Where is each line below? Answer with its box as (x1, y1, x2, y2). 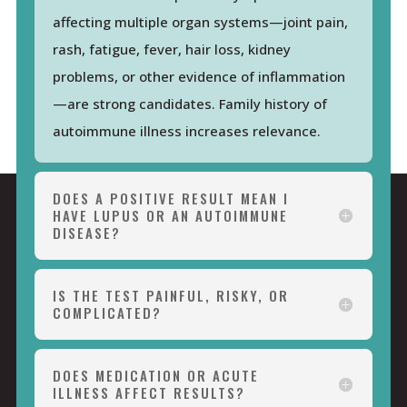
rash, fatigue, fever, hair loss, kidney (52, 39, 291, 58)
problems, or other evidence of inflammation (52, 66, 345, 85)
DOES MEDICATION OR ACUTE (52, 364, 259, 385)
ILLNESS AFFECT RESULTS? (52, 382, 245, 402)
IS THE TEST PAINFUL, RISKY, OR (52, 284, 289, 305)
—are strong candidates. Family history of (52, 94, 327, 113)
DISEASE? (52, 222, 121, 243)
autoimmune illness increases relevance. (52, 121, 321, 140)
